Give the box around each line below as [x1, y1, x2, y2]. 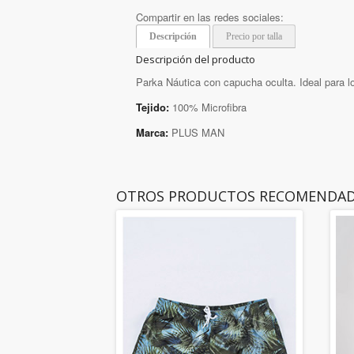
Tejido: [136, 100, 169, 115]
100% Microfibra [169, 100, 247, 115]
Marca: [136, 125, 168, 141]
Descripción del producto [136, 52, 255, 67]
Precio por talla [226, 31, 282, 43]
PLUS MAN [168, 125, 224, 141]
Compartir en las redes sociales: [136, 9, 284, 25]
